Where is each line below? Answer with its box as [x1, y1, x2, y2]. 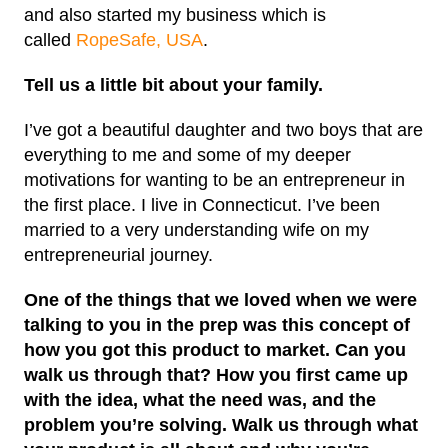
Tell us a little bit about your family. [24, 75, 323, 95]
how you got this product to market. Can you [24, 340, 406, 360]
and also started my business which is [24, 5, 326, 25]
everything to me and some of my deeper [24, 145, 351, 165]
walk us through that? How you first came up [24, 365, 408, 385]
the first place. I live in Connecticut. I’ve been [24, 195, 380, 215]
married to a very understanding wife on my [24, 220, 369, 240]
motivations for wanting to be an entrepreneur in [24, 170, 405, 190]
